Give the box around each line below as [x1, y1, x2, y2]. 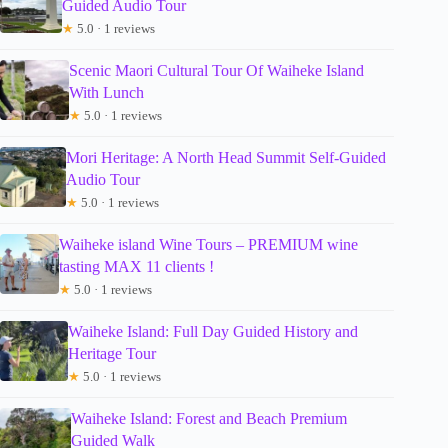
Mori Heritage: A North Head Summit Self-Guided [66, 149, 387, 167]
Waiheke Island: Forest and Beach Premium [71, 410, 348, 428]
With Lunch [69, 84, 145, 102]
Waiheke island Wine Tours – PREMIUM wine [58, 236, 358, 254]
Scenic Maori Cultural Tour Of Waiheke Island [69, 62, 365, 80]
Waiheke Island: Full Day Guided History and [68, 323, 359, 341]
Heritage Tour [68, 345, 157, 363]
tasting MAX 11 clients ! [58, 258, 214, 276]
